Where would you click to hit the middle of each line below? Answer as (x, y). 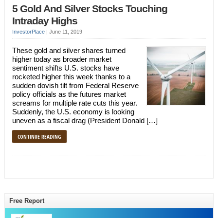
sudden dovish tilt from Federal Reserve (75, 85)
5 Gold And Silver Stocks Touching (90, 9)
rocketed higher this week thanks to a (71, 77)
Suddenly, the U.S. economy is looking (73, 112)
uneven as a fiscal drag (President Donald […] (85, 120)
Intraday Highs (45, 21)
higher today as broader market (62, 59)
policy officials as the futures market (69, 94)
